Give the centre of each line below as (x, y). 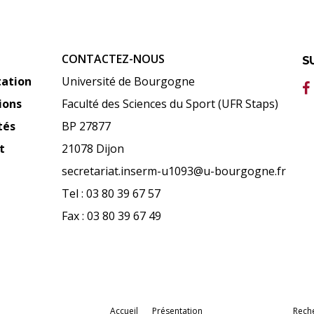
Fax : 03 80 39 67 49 (112, 216)
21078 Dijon (93, 149)
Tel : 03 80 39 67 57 (111, 193)
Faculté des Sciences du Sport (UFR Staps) (170, 104)
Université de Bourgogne (129, 81)
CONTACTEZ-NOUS (114, 59)
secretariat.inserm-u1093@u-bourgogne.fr (174, 171)
